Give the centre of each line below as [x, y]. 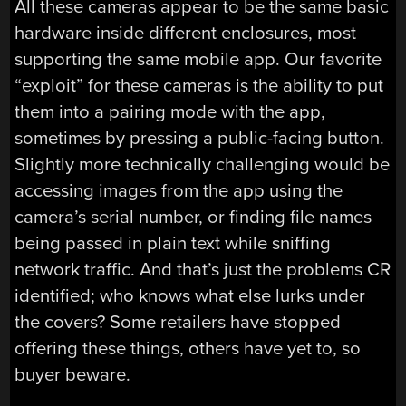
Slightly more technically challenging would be [203, 164]
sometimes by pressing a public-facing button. [200, 138]
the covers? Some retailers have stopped [178, 322]
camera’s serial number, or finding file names [193, 217]
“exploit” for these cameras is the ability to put [199, 85]
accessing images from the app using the [179, 190]
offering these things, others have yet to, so [188, 348]
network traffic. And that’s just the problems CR [203, 269]
